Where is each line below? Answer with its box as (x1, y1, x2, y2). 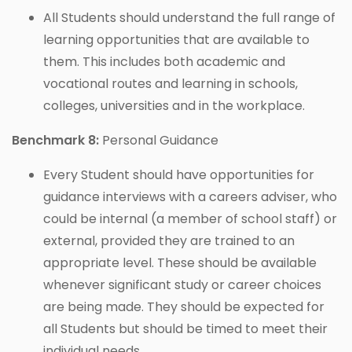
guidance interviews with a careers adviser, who (43, 188, 337, 207)
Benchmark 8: (12, 131, 99, 150)
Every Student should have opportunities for (43, 166, 314, 185)
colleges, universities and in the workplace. (43, 97, 305, 115)
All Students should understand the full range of (43, 9, 335, 27)
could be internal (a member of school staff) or (43, 210, 337, 229)
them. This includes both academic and (43, 53, 285, 71)
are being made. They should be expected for (43, 298, 324, 317)
